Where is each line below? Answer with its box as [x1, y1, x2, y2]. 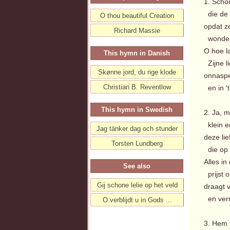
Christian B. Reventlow [103, 83, 171, 91]
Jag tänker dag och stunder [97, 125, 178, 132]
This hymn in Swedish [101, 106, 172, 113]
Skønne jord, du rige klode [98, 68, 176, 76]
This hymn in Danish [104, 49, 170, 57]
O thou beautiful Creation [100, 12, 174, 20]
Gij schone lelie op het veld [97, 181, 178, 189]
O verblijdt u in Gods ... [102, 196, 172, 204]
